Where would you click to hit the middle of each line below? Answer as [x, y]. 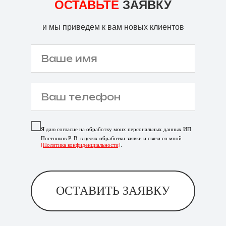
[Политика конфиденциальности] [81, 145]
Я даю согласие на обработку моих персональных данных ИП [116, 129]
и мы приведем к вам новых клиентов [113, 27]
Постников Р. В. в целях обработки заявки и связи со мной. [112, 138]
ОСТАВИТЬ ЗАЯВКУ [113, 190]
